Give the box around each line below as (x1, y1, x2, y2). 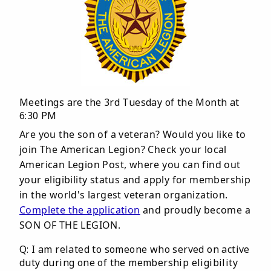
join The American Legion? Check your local (19, 143, 227, 156)
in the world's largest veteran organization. (19, 188, 228, 201)
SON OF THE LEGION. (19, 218, 121, 232)
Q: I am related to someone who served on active (19, 243, 250, 256)
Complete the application (19, 203, 140, 217)
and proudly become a (140, 203, 251, 217)
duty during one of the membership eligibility (19, 256, 238, 269)
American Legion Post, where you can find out (19, 158, 241, 171)
